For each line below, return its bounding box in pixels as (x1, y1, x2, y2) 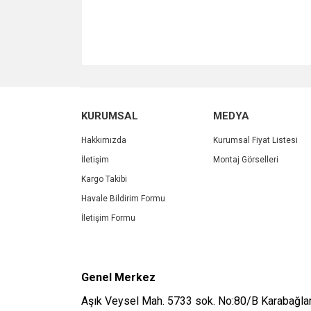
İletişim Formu (81, 213, 135, 223)
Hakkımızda (81, 135, 126, 145)
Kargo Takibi (81, 174, 127, 184)
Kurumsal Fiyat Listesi (213, 135, 298, 145)
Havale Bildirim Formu (81, 194, 165, 203)
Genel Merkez (81, 271, 155, 284)
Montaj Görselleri (213, 155, 278, 165)
